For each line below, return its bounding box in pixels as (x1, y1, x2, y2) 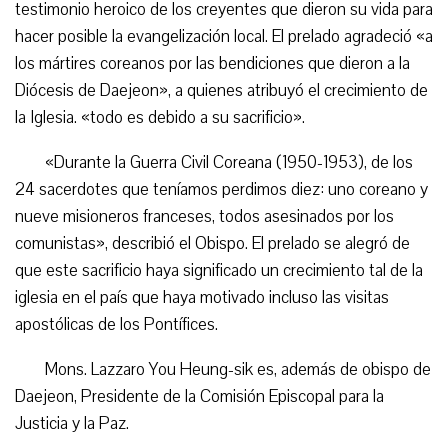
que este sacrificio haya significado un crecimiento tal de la (15, 259, 423, 282)
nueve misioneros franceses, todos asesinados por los (15, 205, 394, 228)
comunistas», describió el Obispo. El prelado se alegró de (15, 232, 410, 255)
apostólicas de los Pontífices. (15, 313, 218, 336)
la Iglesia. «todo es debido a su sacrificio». (15, 106, 305, 129)
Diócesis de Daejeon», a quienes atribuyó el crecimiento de (15, 79, 428, 102)
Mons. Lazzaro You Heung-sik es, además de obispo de (45, 358, 431, 381)
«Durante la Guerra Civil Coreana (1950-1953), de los (45, 151, 413, 174)
